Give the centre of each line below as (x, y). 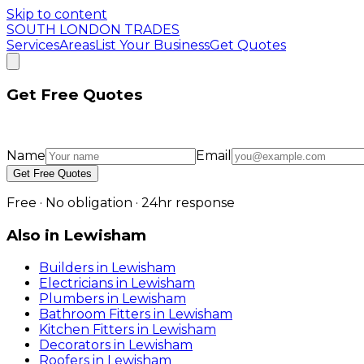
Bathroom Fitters (95, 314)
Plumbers (71, 298)
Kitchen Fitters (87, 329)
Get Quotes (248, 45)
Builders (66, 267)
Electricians (76, 283)
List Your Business (152, 45)
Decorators (75, 344)
